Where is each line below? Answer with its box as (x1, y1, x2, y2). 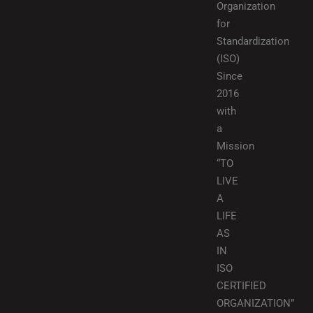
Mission (217, 140, 254, 152)
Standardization (217, 35, 289, 48)
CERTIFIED (217, 279, 266, 292)
